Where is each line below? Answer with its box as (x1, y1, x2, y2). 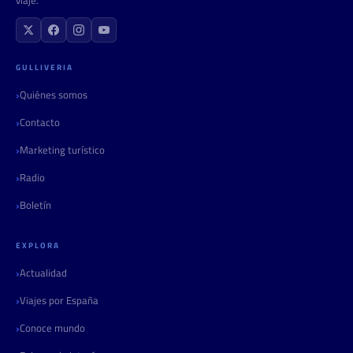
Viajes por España (20, 292, 98, 308)
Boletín (20, 196, 51, 213)
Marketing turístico (20, 141, 105, 158)
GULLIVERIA (16, 61, 73, 73)
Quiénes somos (20, 86, 87, 102)
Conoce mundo (20, 319, 85, 336)
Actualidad (20, 264, 67, 281)
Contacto (20, 113, 60, 130)
